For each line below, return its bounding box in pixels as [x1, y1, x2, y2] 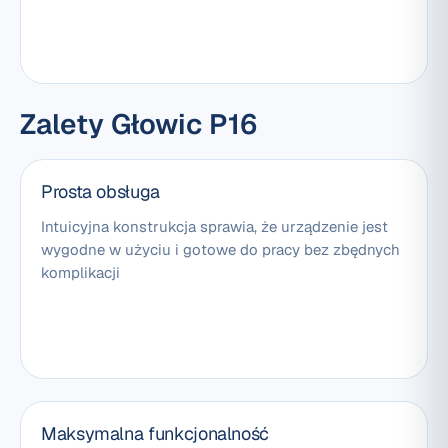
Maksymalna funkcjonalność [41, 422, 269, 446]
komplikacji [41, 263, 120, 283]
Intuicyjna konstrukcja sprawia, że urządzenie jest [41, 217, 388, 237]
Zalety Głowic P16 [20, 106, 257, 143]
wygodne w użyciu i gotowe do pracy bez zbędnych [41, 240, 400, 260]
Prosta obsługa [41, 180, 160, 204]
